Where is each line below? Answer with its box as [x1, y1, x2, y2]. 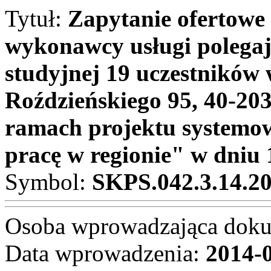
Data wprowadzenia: [5, 240, 206, 266]
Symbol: [5, 169, 92, 195]
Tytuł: [5, 5, 68, 31]
